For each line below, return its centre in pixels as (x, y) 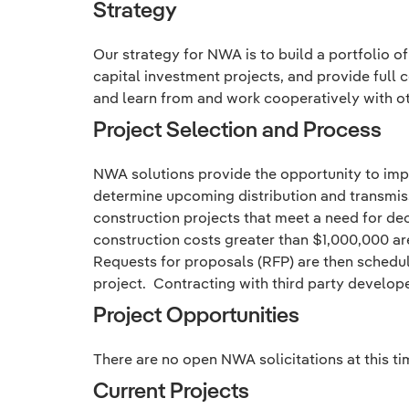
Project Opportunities (196, 314)
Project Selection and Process (237, 129)
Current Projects (171, 390)
